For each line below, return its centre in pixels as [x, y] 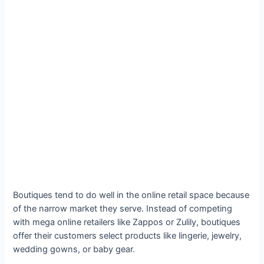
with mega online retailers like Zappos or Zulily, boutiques [127, 222]
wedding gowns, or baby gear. [74, 249]
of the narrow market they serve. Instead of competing [123, 208]
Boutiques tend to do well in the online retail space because [131, 195]
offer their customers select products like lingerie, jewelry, [128, 235]
